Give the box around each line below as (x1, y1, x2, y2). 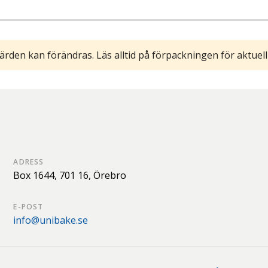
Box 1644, (13, 168, 60, 182)
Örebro (93, 168, 127, 182)
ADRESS (13, 156, 44, 167)
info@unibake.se (13, 213, 89, 227)
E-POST (13, 201, 44, 212)
